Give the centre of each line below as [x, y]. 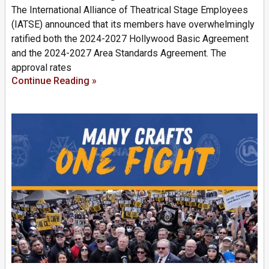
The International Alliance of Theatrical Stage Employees [130, 10]
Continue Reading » [54, 81]
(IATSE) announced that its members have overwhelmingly [133, 25]
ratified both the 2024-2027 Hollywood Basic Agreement [130, 39]
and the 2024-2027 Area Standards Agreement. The [119, 53]
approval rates [41, 68]
